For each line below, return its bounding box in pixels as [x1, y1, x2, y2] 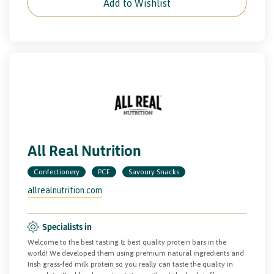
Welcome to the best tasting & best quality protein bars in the [28, 237, 226, 246]
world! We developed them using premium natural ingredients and [28, 248, 244, 257]
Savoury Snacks [128, 167, 179, 176]
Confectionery [34, 167, 80, 176]
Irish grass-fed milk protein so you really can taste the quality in [28, 259, 233, 268]
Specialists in [42, 221, 92, 232]
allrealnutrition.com [28, 185, 102, 195]
